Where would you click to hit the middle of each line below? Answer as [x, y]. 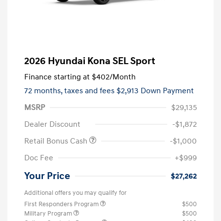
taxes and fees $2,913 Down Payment [129, 91]
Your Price [47, 176]
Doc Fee [39, 158]
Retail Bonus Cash [57, 141]
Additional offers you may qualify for [75, 193]
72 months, [44, 91]
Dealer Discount [52, 124]
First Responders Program [62, 204]
